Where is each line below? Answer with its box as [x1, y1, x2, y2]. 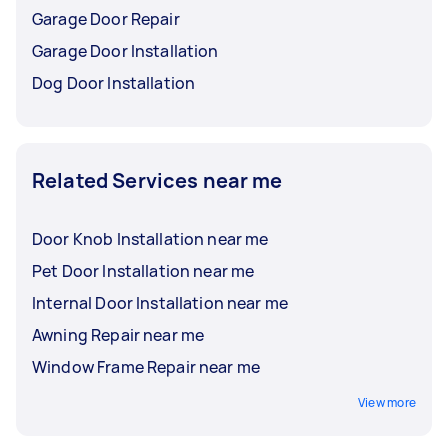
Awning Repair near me [32, 323, 205, 346]
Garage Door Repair [32, 7, 180, 30]
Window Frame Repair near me [32, 355, 261, 378]
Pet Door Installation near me [32, 259, 255, 282]
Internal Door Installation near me [32, 291, 289, 314]
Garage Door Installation [32, 39, 219, 62]
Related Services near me [32, 166, 283, 194]
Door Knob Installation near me [32, 227, 269, 250]
